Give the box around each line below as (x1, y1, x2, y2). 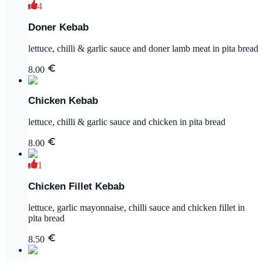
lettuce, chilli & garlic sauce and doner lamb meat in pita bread (28, 43, 258, 53)
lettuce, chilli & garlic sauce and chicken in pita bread (28, 117, 225, 127)
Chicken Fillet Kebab (28, 180, 124, 192)
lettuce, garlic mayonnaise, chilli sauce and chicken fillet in (28, 202, 245, 213)
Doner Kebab (28, 21, 89, 33)
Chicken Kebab (28, 95, 98, 107)
